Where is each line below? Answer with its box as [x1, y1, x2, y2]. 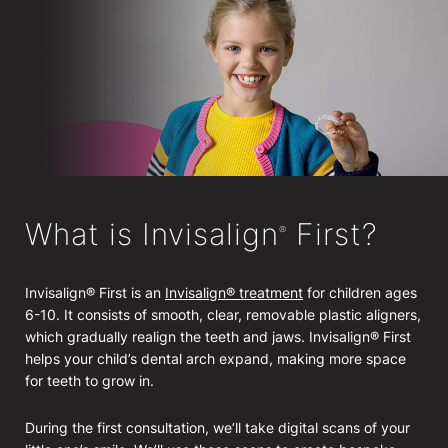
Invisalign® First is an [25, 283, 165, 301]
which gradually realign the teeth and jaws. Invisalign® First [25, 327, 411, 345]
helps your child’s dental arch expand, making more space [25, 349, 406, 367]
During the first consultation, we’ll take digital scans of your [25, 418, 410, 436]
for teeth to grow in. [25, 371, 154, 389]
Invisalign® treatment [165, 283, 303, 301]
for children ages [303, 283, 417, 301]
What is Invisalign [25, 215, 279, 252]
